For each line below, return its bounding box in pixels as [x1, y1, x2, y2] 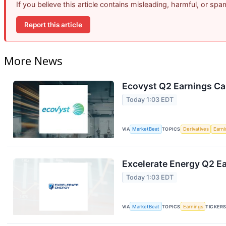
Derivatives [183, 126, 209, 132]
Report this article [24, 20, 82, 29]
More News [4, 53, 63, 69]
